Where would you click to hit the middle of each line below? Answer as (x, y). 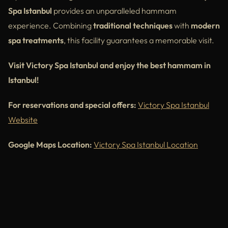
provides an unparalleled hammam (114, 11)
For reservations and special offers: (72, 105)
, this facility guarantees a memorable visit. (139, 40)
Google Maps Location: (50, 145)
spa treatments (36, 40)
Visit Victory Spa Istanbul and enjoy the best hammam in (109, 65)
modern (205, 26)
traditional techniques (133, 26)
